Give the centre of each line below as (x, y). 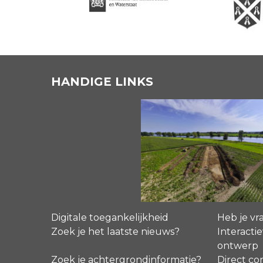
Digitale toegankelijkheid (110, 218)
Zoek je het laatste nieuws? (115, 232)
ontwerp (238, 246)
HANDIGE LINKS (102, 82)
